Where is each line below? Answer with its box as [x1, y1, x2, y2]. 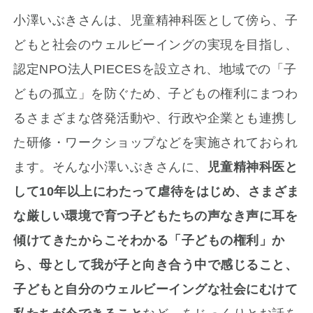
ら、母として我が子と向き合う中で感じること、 [13, 258, 298, 272]
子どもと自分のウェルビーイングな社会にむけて [13, 282, 298, 297]
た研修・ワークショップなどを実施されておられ [13, 136, 298, 150]
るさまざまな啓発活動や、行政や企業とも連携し [13, 111, 298, 126]
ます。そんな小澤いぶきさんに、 [13, 160, 208, 175]
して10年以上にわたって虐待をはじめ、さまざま [13, 184, 300, 199]
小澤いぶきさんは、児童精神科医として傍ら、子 [13, 13, 298, 28]
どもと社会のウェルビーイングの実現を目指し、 [13, 38, 298, 52]
